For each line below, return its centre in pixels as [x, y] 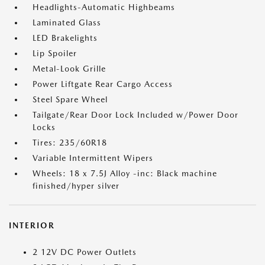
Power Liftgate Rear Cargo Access [103, 84]
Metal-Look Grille [69, 69]
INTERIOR [32, 225]
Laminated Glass [67, 22]
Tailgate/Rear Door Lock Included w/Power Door [135, 115]
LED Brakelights [65, 38]
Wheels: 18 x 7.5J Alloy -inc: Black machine [125, 173]
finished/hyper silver [76, 186]
